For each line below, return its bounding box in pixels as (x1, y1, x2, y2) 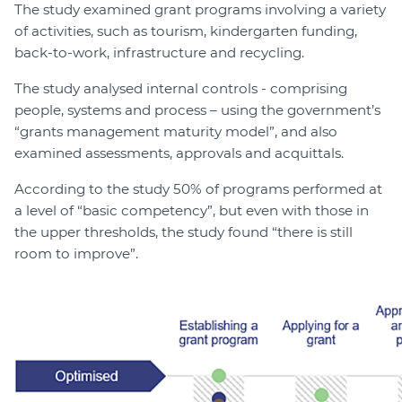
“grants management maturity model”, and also (14, 123, 337, 141)
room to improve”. (14, 245, 138, 263)
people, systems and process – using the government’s (14, 101, 380, 119)
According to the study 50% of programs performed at (14, 180, 382, 198)
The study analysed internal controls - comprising (14, 80, 347, 98)
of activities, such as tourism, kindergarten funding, (14, 22, 357, 40)
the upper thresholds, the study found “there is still (14, 223, 353, 241)
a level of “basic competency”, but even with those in (14, 202, 369, 220)
